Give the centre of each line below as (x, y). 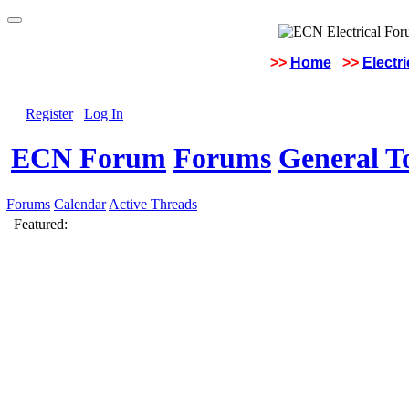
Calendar (80, 204)
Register (49, 114)
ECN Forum (89, 158)
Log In (104, 114)
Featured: (41, 224)
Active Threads (153, 204)
